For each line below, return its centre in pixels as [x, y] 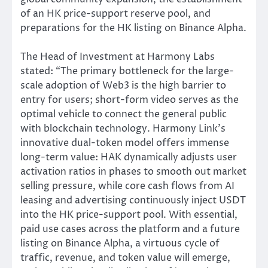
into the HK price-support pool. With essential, [129, 215]
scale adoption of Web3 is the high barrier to [123, 86]
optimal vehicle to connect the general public [124, 115]
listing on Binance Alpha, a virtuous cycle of [120, 244]
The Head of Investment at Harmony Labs [118, 57]
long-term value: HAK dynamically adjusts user [129, 158]
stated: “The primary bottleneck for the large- [127, 71]
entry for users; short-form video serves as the [130, 100]
